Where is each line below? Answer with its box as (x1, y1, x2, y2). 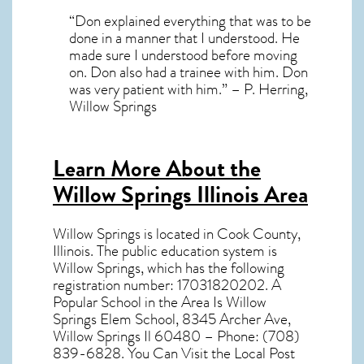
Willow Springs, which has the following (53, 256, 284, 279)
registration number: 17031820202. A (53, 273, 281, 297)
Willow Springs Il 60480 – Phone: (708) (53, 324, 300, 348)
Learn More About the (53, 151, 261, 186)
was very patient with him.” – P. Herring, (69, 78, 308, 101)
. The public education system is (90, 239, 277, 262)
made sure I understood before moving (69, 44, 297, 67)
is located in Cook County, (141, 222, 301, 245)
